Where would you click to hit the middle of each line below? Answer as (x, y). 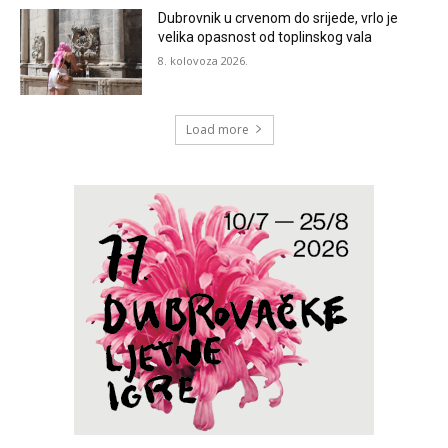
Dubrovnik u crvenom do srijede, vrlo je (278, 18)
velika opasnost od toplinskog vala (265, 37)
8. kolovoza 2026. (203, 60)
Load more (217, 129)
